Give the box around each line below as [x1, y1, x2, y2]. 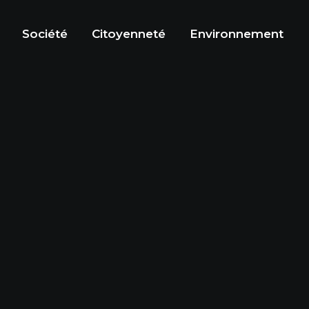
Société [22, 27, 68, 41]
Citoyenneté [92, 27, 166, 41]
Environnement [190, 27, 283, 41]
